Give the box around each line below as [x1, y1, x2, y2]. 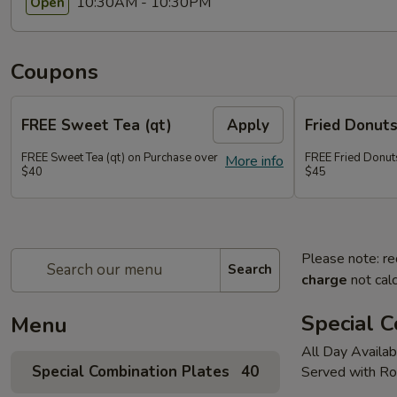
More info [225, 152, 284, 171]
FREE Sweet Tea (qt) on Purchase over [21, 150, 218, 166]
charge [301, 269, 347, 290]
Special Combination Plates [32, 361, 230, 382]
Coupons [11, 58, 98, 86]
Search [228, 261, 272, 278]
